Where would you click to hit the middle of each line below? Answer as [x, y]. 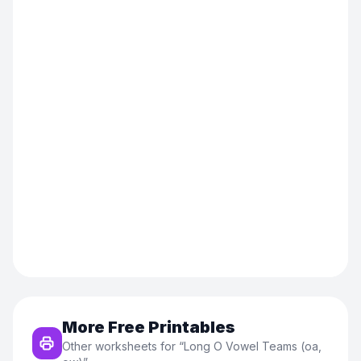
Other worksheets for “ [122, 346]
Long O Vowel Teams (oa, [252, 346]
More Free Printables [148, 327]
